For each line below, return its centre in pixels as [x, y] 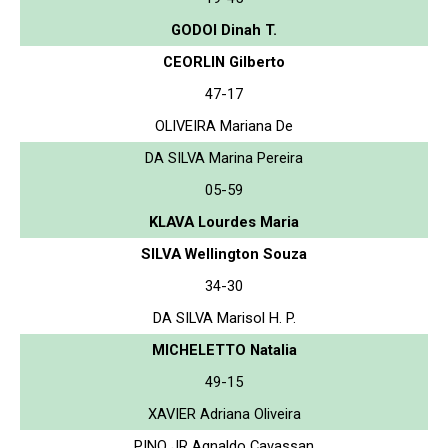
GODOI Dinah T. [224, 29]
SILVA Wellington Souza [224, 253]
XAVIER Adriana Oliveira [224, 413]
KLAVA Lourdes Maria [224, 221]
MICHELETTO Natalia [224, 349]
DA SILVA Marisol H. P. [224, 317]
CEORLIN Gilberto [224, 61]
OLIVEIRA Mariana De [224, 125]
